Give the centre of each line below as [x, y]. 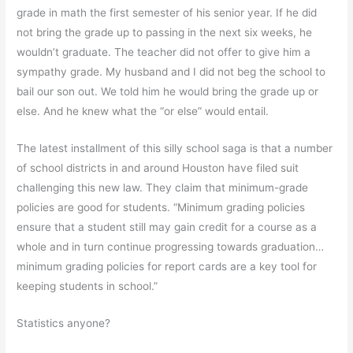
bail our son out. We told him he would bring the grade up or [168, 92]
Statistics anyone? [64, 323]
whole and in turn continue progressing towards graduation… [171, 247]
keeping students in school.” [87, 286]
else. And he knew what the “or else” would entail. [143, 111]
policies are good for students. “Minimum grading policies [161, 208]
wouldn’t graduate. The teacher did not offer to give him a [164, 52]
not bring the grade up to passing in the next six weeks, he [165, 33]
